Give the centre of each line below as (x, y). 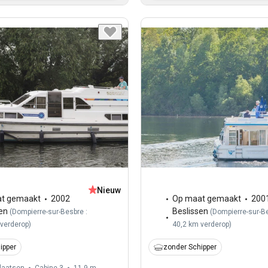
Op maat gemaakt (206, 199)
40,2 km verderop (200, 225)
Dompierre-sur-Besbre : (50, 212)
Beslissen (190, 211)
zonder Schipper (190, 247)
